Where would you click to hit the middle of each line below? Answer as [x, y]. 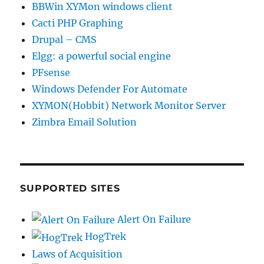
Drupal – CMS [65, 39]
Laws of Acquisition [77, 254]
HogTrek [105, 237]
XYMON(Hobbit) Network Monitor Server [129, 105]
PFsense [51, 72]
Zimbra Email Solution [85, 122]
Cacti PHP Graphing [78, 23]
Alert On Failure [153, 219]
